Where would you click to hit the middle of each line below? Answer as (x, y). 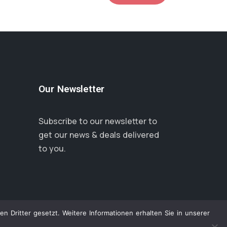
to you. (52, 148)
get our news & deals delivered (99, 135)
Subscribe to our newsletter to (98, 121)
